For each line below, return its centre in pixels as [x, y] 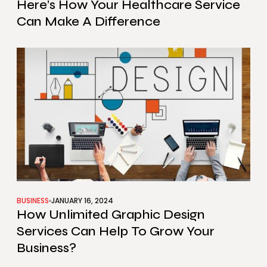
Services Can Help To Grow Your [116, 232]
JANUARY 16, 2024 [82, 201]
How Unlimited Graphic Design [111, 215]
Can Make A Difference [89, 22]
